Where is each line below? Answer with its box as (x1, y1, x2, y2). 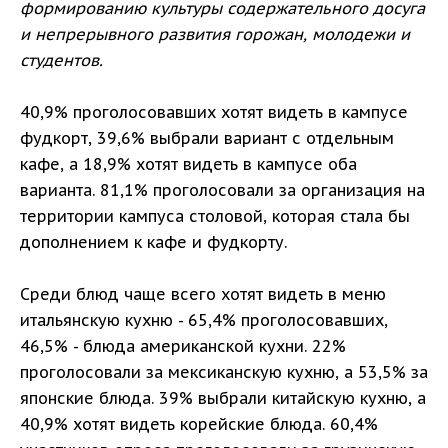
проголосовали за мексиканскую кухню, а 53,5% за (20, 361, 428, 382)
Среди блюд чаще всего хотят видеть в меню (20, 283, 386, 304)
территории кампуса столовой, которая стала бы (20, 205, 410, 226)
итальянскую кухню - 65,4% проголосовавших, (20, 309, 388, 330)
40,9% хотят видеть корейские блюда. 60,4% (20, 413, 378, 434)
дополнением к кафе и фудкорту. (20, 231, 287, 252)
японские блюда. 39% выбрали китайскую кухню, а (20, 387, 426, 408)
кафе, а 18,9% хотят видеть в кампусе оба (20, 153, 357, 174)
